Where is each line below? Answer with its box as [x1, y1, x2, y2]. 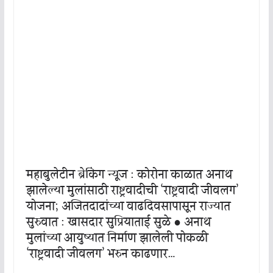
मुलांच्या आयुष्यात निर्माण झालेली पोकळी [26, 229, 208, 249]
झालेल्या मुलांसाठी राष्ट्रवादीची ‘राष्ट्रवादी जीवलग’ [26, 181, 239, 201]
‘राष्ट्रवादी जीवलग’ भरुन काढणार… [26, 244, 175, 264]
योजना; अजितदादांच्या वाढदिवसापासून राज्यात [26, 197, 230, 217]
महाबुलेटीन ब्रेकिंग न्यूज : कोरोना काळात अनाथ [26, 165, 232, 185]
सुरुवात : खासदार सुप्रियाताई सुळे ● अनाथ [26, 213, 211, 233]
